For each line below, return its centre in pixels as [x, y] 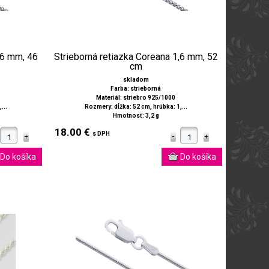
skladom [136, 80]
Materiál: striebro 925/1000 [136, 98]
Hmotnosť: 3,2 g [136, 116]
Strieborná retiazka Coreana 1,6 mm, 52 [136, 57]
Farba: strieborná [136, 89]
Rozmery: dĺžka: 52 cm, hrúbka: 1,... [136, 107]
